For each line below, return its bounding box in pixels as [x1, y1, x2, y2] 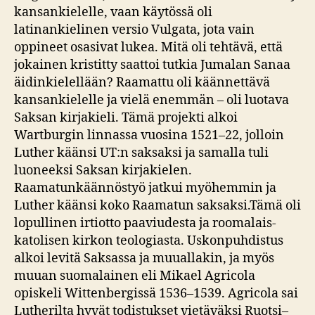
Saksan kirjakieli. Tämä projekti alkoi [14, 109, 238, 126]
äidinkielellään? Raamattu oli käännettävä [14, 74, 270, 91]
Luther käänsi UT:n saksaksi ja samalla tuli [14, 144, 269, 161]
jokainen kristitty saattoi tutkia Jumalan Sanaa [14, 56, 290, 73]
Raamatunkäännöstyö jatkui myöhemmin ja [14, 179, 276, 196]
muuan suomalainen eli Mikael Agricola [14, 267, 255, 284]
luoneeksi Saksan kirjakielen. [14, 162, 192, 179]
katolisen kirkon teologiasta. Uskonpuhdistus [14, 232, 283, 249]
